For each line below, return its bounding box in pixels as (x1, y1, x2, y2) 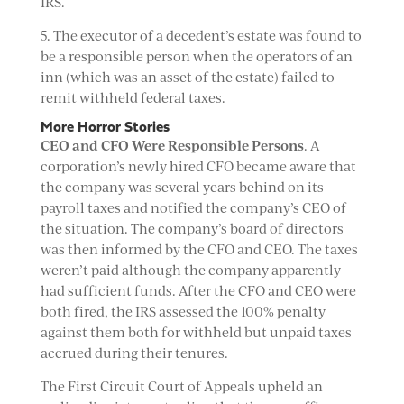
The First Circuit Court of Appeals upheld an (40, 378, 323, 395)
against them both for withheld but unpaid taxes (40, 324, 352, 341)
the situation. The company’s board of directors (40, 220, 344, 237)
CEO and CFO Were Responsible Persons (40, 136, 304, 154)
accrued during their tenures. (40, 344, 228, 362)
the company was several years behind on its (40, 179, 324, 196)
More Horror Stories (40, 121, 170, 135)
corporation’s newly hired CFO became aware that (40, 158, 356, 175)
